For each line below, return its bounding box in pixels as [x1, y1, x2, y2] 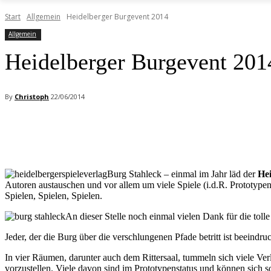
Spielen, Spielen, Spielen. [5, 191, 102, 201]
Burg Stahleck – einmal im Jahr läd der [107, 169, 258, 180]
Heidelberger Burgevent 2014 [67, 11, 168, 22]
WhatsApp [208, 123, 240, 133]
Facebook [29, 123, 60, 133]
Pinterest [140, 123, 170, 133]
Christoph [15, 91, 49, 101]
